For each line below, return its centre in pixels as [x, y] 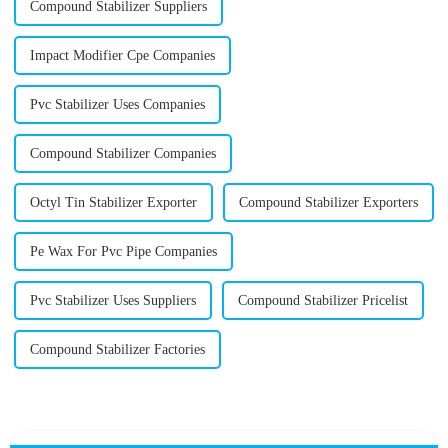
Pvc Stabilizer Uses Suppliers [112, 301]
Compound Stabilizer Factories [117, 350]
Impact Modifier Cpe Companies [122, 56]
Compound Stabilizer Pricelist [322, 301]
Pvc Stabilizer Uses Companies [117, 105]
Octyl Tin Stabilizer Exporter [113, 203]
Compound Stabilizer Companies [122, 154]
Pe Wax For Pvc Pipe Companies [123, 252]
